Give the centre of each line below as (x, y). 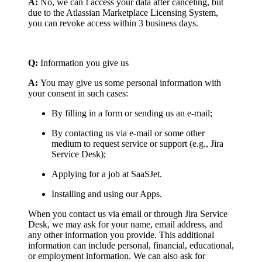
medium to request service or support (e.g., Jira (137, 143)
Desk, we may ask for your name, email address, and (125, 224)
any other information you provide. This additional (121, 235)
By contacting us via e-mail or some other (128, 133)
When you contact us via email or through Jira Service (128, 213)
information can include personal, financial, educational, (131, 245)
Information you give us (83, 63)
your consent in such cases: (78, 93)
